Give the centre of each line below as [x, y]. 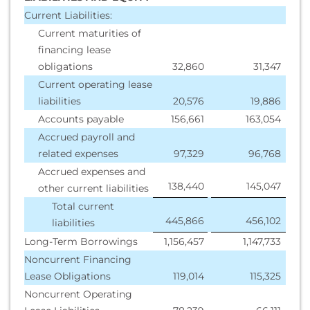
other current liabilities [93, 188]
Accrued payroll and [86, 137]
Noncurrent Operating [78, 294]
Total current [83, 206]
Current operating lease [95, 84]
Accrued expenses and [92, 172]
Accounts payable [81, 119]
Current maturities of [90, 33]
